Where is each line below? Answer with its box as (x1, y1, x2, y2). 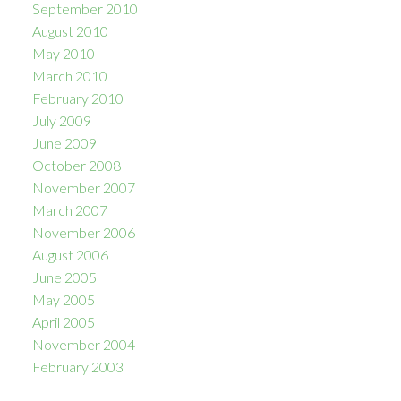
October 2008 (31, 157, 121, 175)
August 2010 (31, 22, 108, 40)
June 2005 (31, 269, 97, 286)
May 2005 (31, 291, 95, 309)
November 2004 (31, 336, 135, 354)
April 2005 (31, 313, 95, 331)
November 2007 (31, 179, 135, 197)
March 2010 (31, 67, 107, 85)
